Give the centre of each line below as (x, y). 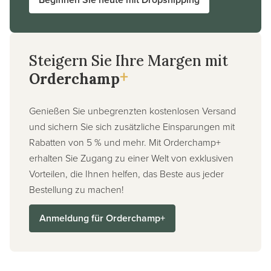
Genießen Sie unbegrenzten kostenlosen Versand (132, 110)
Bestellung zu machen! (77, 189)
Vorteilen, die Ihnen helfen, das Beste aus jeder (126, 173)
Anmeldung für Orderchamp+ (102, 218)
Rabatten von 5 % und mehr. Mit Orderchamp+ (125, 142)
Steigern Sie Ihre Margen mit (129, 60)
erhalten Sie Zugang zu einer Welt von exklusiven (131, 158)
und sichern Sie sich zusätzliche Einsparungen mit (132, 126)
